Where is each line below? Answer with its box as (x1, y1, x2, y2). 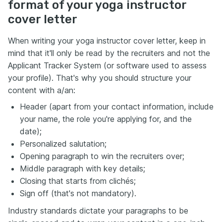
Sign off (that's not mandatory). (20, 188, 136, 198)
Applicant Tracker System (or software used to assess (8, 60, 207, 70)
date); (20, 126, 42, 136)
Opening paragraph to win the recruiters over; (20, 151, 184, 161)
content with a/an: (8, 85, 75, 95)
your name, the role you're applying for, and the (20, 114, 192, 124)
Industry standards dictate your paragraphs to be (8, 206, 188, 216)
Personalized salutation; (20, 139, 107, 149)
